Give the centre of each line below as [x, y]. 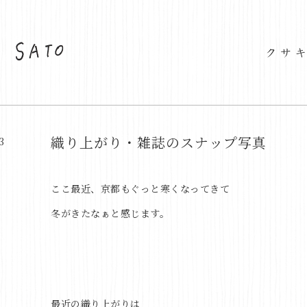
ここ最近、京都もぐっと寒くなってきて [140, 188]
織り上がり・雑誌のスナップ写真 [159, 142]
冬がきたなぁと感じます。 [110, 213]
